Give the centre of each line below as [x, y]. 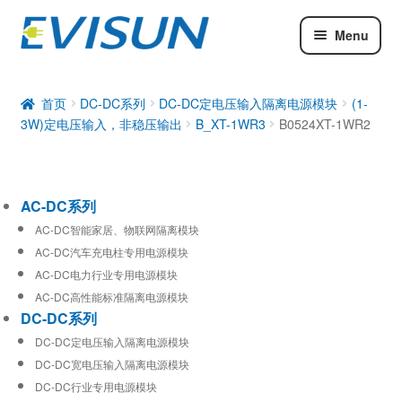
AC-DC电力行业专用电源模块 [106, 274]
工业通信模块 [63, 132]
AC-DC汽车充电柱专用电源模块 [111, 251]
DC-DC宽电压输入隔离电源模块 [112, 363]
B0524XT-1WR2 [324, 123]
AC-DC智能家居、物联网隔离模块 [117, 229]
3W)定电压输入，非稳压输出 [101, 123]
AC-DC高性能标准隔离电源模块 [111, 296]
